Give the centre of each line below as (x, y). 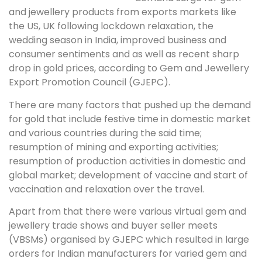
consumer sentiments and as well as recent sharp (124, 54)
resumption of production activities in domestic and (127, 161)
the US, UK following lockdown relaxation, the (111, 26)
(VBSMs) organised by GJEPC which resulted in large (129, 240)
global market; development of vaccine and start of (128, 175)
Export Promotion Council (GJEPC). (89, 82)
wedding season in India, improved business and (118, 40)
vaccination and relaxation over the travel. (106, 189)
